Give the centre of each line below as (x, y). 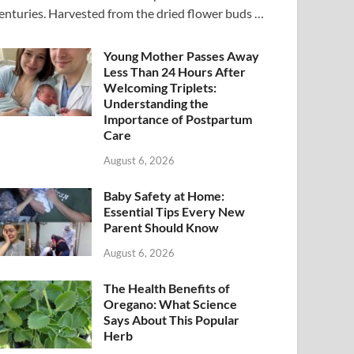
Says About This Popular (172, 319)
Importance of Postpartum (178, 119)
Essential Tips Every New (175, 211)
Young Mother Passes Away (182, 56)
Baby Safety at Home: (164, 195)
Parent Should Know (162, 227)
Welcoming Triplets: (160, 88)
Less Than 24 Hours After (175, 72)
